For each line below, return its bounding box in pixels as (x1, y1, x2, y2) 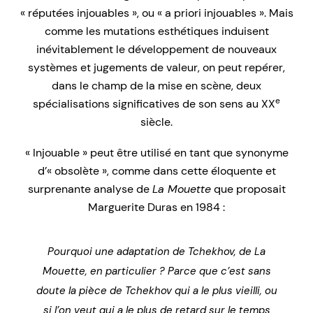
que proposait (210, 181, 286, 196)
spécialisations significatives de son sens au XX (33, 96, 275, 111)
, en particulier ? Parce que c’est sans (85, 263, 271, 278)
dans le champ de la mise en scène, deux (52, 78, 261, 93)
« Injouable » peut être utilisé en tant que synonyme (24, 145, 289, 160)
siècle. (140, 114, 173, 129)
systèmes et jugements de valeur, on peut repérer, (28, 59, 285, 75)
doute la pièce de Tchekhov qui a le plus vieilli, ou (36, 283, 277, 298)
